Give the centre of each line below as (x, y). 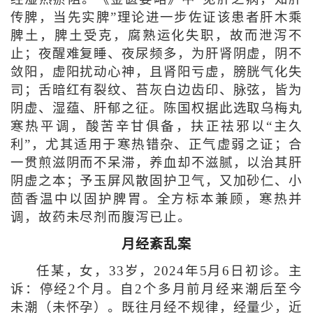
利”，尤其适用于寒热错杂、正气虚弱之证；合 (156, 145)
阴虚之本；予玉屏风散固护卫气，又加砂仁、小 (156, 181)
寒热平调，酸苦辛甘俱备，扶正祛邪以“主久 (156, 127)
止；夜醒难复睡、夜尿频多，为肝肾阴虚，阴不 (156, 54)
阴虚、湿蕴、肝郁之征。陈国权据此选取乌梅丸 (156, 109)
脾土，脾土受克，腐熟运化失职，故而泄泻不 (156, 36)
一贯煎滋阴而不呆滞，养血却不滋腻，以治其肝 (156, 163)
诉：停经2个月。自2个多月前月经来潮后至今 (156, 289)
